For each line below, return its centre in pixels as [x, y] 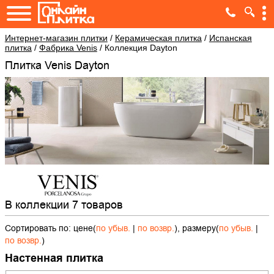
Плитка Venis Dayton [61, 65]
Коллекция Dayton [141, 48]
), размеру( [196, 228]
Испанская [230, 38]
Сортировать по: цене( [50, 228]
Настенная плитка [54, 258]
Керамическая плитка [158, 38]
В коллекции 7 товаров [64, 205]
